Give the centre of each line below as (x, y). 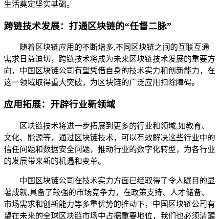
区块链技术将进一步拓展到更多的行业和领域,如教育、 (114, 126)
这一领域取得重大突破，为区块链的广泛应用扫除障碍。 (102, 83)
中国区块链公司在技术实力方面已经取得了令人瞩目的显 (117, 180)
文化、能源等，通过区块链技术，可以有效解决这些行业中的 (109, 137)
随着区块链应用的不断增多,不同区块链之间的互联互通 (114, 47)
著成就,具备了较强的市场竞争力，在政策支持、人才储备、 (107, 192)
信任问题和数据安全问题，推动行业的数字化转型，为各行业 (109, 149)
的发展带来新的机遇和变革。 (55, 161)
